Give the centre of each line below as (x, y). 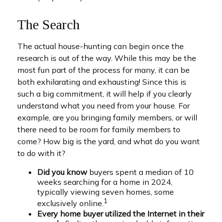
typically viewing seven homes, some (106, 192)
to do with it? (41, 153)
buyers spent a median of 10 (140, 172)
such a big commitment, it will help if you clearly (105, 94)
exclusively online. (70, 203)
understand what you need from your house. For (104, 106)
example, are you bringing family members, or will (107, 118)
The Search (49, 25)
